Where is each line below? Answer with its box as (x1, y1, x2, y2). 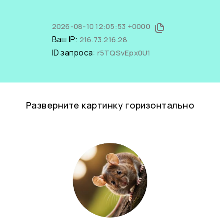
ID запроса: (52, 47, 97, 58)
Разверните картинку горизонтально (26, 99, 194, 111)
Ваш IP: (52, 34, 80, 45)
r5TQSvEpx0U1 (97, 48, 151, 58)
